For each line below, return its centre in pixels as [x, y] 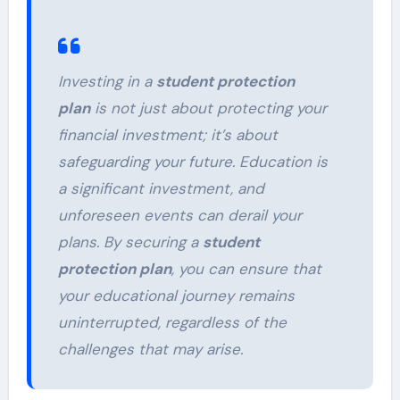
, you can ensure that [246, 269]
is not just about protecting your [208, 108]
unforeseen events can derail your [179, 216]
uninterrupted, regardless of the [172, 323]
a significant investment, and [161, 189]
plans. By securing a [130, 242]
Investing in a [107, 82]
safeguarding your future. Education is [192, 162]
